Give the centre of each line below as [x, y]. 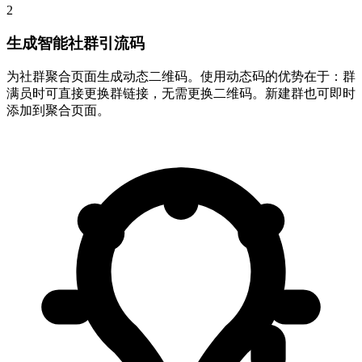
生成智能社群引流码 [76, 43]
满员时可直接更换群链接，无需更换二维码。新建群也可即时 [181, 94]
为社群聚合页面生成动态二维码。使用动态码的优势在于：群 [181, 77]
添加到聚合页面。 [58, 111]
